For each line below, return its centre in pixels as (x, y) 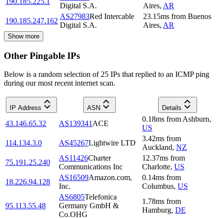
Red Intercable (112, 16)
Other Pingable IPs (42, 55)
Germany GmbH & (89, 206)
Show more (24, 36)
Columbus (158, 186)
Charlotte (156, 167)
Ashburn (196, 119)
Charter (100, 158)
